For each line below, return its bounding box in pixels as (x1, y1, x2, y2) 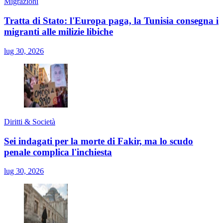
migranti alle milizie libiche (4, 26, 113, 37)
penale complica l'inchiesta (4, 146, 112, 157)
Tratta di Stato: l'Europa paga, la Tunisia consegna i (4, 15, 219, 26)
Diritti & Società (4, 117, 55, 126)
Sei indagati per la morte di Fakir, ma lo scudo (4, 135, 193, 146)
